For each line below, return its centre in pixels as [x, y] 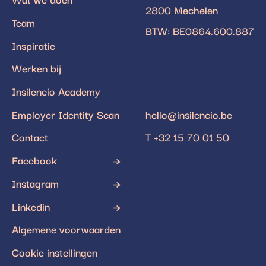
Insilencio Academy [56, 91]
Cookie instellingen [54, 252]
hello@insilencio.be [189, 114]
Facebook [34, 160]
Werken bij [37, 68]
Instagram [35, 183]
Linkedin [31, 206]
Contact [30, 137]
